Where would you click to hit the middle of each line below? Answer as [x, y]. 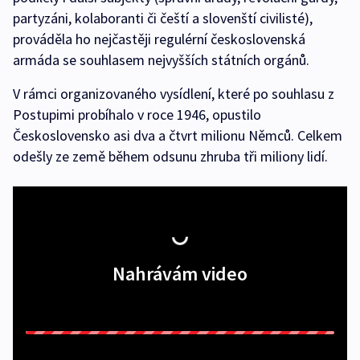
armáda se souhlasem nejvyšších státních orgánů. [161, 60]
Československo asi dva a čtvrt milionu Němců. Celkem [178, 136]
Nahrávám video [180, 274]
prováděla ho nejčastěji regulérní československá [159, 39]
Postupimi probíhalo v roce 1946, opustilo [137, 115]
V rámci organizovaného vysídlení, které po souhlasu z [174, 94]
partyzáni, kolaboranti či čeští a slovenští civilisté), [163, 18]
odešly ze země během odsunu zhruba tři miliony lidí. [170, 157]
